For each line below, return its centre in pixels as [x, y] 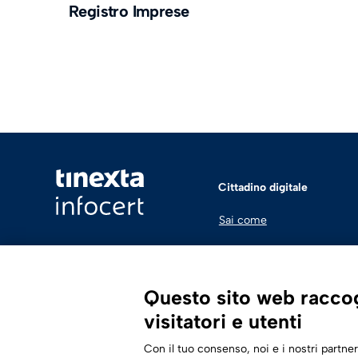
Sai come [243, 220]
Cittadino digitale [263, 187]
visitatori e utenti [223, 321]
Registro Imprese [129, 11]
